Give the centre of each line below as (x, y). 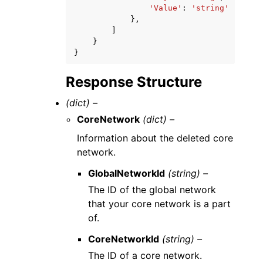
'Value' (166, 8)
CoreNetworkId (124, 239)
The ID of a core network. (145, 255)
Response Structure (134, 82)
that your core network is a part (160, 204)
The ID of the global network (152, 190)
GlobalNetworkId (127, 173)
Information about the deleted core (155, 138)
